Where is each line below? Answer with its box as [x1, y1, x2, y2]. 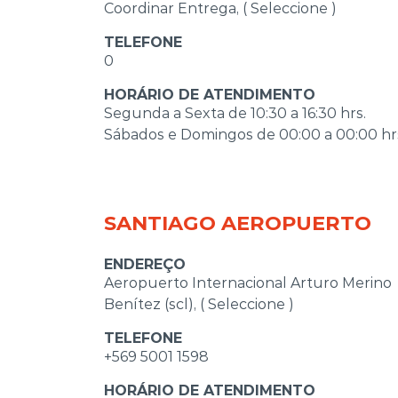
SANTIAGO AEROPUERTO [104, 210, 371, 235]
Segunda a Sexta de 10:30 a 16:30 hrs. [104, 104, 366, 122]
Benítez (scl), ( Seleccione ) [104, 295, 294, 313]
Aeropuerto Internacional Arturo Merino [104, 274, 392, 291]
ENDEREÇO [104, 255, 186, 273]
